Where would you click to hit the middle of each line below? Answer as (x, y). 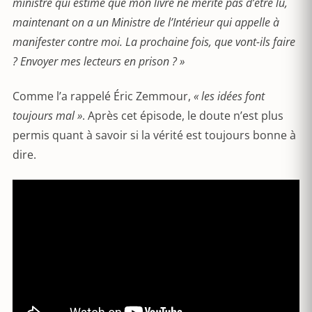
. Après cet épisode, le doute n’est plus (183, 116)
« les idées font (228, 96)
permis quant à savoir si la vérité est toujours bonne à (154, 135)
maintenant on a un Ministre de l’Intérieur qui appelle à (146, 22)
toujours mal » (47, 116)
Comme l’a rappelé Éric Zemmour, (102, 96)
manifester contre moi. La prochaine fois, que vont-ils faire (154, 42)
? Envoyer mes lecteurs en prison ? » (99, 61)
